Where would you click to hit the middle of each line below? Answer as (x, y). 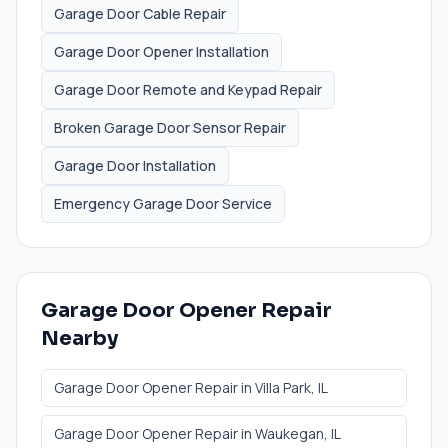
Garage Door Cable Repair (140, 13)
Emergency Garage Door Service (163, 203)
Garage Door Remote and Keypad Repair (188, 89)
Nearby (79, 338)
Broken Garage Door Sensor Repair (170, 127)
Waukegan (289, 433)
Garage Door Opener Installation (161, 51)
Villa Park (283, 387)
